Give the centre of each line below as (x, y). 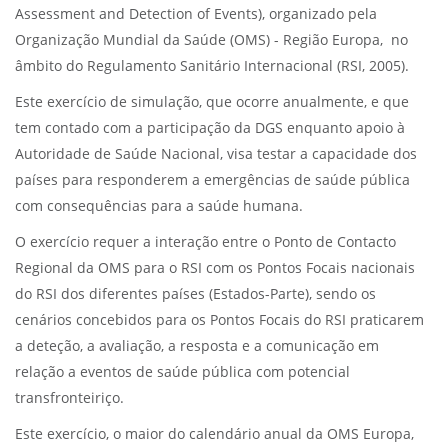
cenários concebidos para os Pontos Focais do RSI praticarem (219, 320)
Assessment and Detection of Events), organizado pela (196, 14)
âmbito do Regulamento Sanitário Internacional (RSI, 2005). (212, 66)
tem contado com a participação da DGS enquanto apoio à (210, 128)
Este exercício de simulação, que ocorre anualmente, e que (212, 102)
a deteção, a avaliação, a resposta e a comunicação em (197, 346)
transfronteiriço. (69, 398)
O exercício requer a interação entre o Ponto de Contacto (205, 242)
